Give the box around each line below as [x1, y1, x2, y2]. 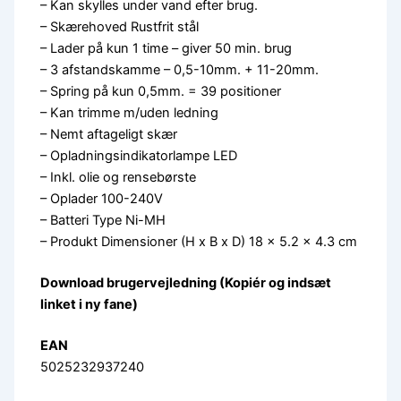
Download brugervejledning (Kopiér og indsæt [40, 274, 332, 291]
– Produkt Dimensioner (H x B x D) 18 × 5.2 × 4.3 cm [40, 233, 358, 250]
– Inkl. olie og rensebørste [40, 168, 197, 185]
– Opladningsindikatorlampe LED [40, 147, 238, 164]
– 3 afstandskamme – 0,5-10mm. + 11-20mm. [40, 61, 320, 78]
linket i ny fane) [40, 295, 139, 312]
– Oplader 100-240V [40, 190, 164, 207]
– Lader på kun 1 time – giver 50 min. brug [40, 39, 293, 56]
